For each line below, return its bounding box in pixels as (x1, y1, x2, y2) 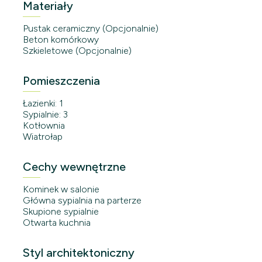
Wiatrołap (23, 130, 63, 142)
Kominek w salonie (23, 183, 99, 195)
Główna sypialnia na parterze (23, 194, 142, 206)
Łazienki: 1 (23, 97, 63, 109)
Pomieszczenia (23, 73, 100, 88)
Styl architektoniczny (23, 245, 135, 260)
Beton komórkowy (23, 33, 99, 45)
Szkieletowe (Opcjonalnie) (23, 44, 132, 56)
